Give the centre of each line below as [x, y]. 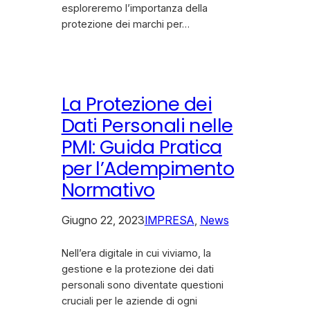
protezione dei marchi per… [125, 25]
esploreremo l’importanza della [134, 9]
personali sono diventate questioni [142, 285]
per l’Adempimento [148, 169]
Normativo [108, 190]
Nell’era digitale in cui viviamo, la [136, 254]
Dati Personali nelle [147, 126]
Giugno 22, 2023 [103, 220]
